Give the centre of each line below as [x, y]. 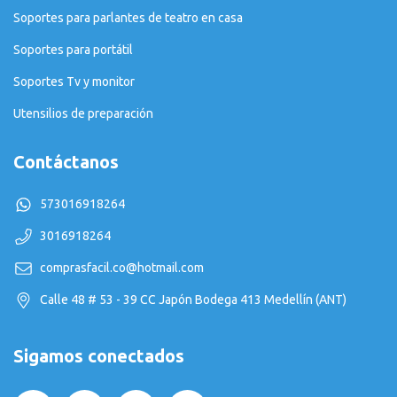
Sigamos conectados [99, 355]
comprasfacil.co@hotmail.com [122, 267]
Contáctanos [66, 162]
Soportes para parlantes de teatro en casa [128, 18]
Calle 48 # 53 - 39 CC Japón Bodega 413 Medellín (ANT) [193, 299]
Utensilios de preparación [83, 114]
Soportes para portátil [73, 50]
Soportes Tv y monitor [74, 82]
